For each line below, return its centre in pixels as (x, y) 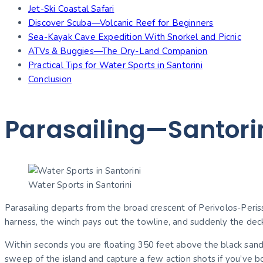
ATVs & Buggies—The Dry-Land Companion (118, 51)
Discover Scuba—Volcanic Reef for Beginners (121, 23)
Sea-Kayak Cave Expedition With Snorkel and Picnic (135, 37)
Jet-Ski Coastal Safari (71, 9)
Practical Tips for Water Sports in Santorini (115, 65)
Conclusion (50, 80)
